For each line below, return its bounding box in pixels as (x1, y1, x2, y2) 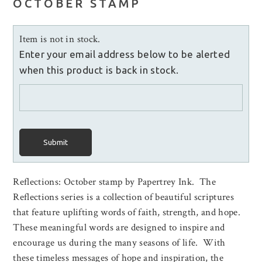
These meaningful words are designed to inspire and (13, 221, 225, 235)
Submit (43, 138, 68, 147)
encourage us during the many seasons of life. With (13, 236, 226, 250)
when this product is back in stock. (19, 64, 179, 76)
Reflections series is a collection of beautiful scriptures (13, 191, 235, 204)
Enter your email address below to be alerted (19, 49, 230, 60)
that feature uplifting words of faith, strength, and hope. (13, 206, 241, 219)
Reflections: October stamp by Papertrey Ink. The (13, 175, 216, 189)
